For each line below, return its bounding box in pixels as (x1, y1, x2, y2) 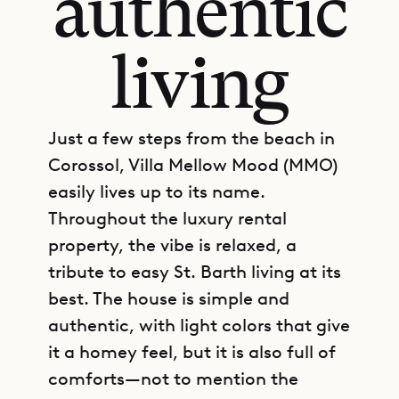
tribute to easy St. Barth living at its (48, 261, 341, 282)
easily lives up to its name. (48, 181, 265, 202)
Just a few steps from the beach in (48, 127, 335, 149)
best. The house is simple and (48, 288, 289, 309)
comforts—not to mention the (48, 368, 298, 389)
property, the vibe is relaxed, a (48, 234, 297, 256)
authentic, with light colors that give (48, 314, 350, 336)
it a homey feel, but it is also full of (48, 341, 336, 362)
